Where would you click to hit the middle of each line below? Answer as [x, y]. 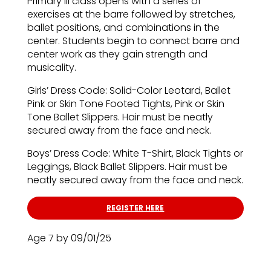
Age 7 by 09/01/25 [69, 238]
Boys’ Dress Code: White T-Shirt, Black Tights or [135, 154]
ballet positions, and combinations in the [123, 28]
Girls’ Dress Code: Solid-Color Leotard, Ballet [129, 91]
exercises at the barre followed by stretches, [131, 15]
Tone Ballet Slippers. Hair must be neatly [120, 117]
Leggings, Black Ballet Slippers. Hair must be [127, 167]
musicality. [51, 68]
